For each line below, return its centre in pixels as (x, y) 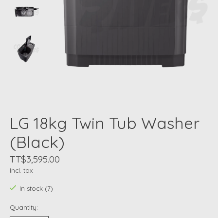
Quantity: (24, 208)
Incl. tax (21, 170)
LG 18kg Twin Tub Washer (105, 123)
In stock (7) (36, 189)
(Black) (37, 142)
